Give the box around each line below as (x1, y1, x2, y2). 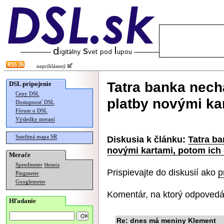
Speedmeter (15, 162, 42, 167)
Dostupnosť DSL (15, 99, 54, 105)
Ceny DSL (15, 91, 39, 96)
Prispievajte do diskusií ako (107, 167, 218, 177)
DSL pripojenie (9, 80, 51, 87)
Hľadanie (9, 197, 36, 204)
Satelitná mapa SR (15, 134, 57, 139)
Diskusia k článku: (107, 134, 185, 144)
